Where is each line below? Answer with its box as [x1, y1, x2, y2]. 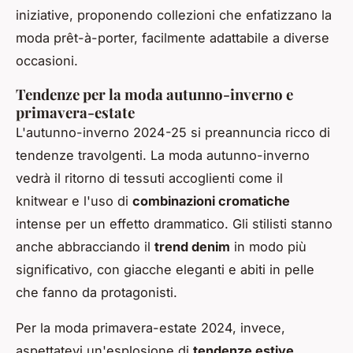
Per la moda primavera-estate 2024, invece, [16, 319, 285, 336]
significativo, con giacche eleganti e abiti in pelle [16, 261, 314, 277]
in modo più [230, 238, 307, 255]
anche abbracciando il [16, 238, 154, 255]
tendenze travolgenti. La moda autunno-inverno [16, 147, 310, 163]
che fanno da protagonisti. [16, 284, 177, 300]
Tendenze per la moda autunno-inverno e [16, 84, 293, 104]
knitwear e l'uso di [16, 192, 132, 209]
